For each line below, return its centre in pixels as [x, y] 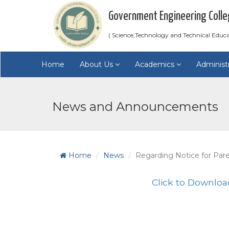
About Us [97, 64]
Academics [155, 64]
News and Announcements [135, 107]
